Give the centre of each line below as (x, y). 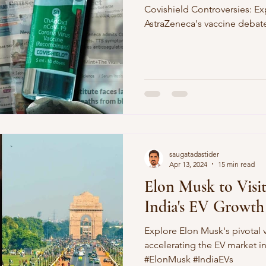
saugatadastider (194, 154)
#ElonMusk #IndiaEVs (189, 259)
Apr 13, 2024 (188, 164)
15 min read (236, 164)
